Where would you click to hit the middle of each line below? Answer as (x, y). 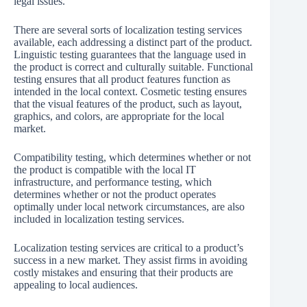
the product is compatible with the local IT (105, 170)
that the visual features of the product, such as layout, (128, 104)
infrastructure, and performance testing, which (113, 182)
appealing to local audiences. (76, 285)
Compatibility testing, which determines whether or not (132, 158)
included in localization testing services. (99, 219)
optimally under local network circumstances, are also (129, 207)
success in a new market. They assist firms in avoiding (131, 260)
